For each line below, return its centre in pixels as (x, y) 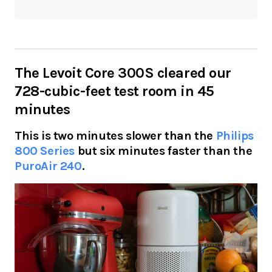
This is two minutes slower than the (115, 136)
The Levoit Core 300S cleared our (123, 73)
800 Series (45, 151)
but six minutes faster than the (164, 151)
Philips (235, 136)
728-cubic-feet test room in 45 (114, 91)
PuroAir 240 (48, 166)
